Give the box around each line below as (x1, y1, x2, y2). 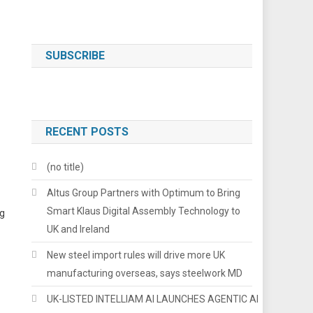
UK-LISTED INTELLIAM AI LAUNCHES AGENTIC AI (47, 293, 259, 305)
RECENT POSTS (45, 124, 129, 138)
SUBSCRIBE (45, 48, 105, 62)
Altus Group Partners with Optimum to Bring (47, 187, 241, 198)
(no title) (47, 161, 85, 173)
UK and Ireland (47, 223, 110, 235)
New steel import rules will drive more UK (47, 249, 226, 261)
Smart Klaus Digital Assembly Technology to (47, 205, 241, 217)
